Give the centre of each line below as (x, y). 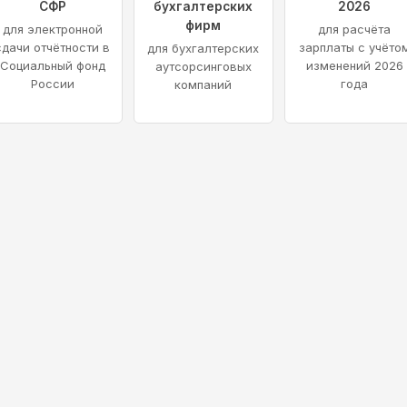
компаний (203, 85)
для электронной (52, 30)
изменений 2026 (354, 66)
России (52, 84)
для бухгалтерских (203, 49)
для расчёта (355, 30)
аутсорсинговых (203, 67)
